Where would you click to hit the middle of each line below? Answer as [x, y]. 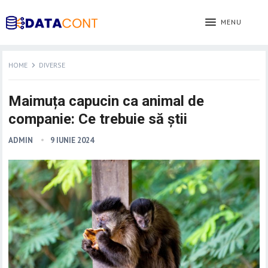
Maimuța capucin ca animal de [106, 101]
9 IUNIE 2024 [72, 140]
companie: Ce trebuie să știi [98, 119]
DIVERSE [52, 65]
